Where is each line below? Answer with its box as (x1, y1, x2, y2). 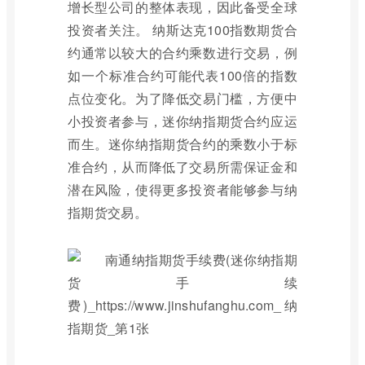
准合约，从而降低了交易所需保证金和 (68, 157, 297, 176)
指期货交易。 (68, 203, 147, 222)
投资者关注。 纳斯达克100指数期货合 (68, 20, 297, 39)
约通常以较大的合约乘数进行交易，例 (68, 43, 297, 62)
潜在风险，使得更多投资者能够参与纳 (68, 180, 297, 199)
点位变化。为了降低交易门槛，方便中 (68, 89, 297, 108)
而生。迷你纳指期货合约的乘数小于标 (68, 134, 297, 153)
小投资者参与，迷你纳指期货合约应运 (68, 112, 297, 130)
